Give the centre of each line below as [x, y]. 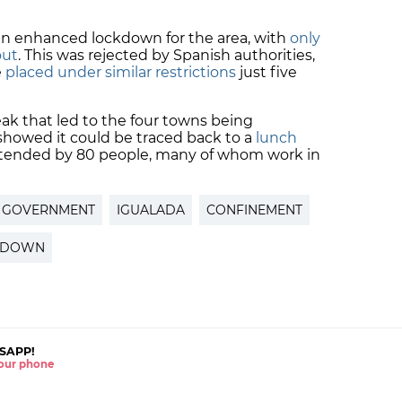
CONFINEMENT [254, 210]
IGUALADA [151, 210]
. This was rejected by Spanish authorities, [166, 56]
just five [267, 73]
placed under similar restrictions [121, 73]
